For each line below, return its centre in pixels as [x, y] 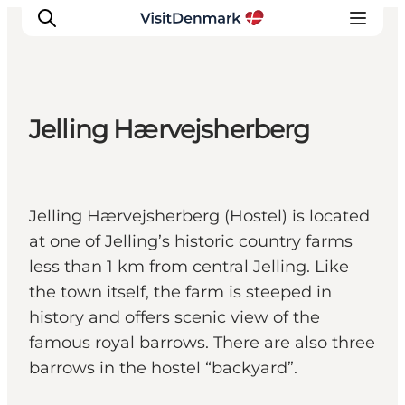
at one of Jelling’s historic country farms [191, 242]
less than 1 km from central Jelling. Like [189, 267]
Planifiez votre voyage [135, 255]
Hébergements [105, 230]
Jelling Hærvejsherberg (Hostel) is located [199, 217]
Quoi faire [80, 204]
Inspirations [89, 154]
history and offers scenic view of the [174, 318]
